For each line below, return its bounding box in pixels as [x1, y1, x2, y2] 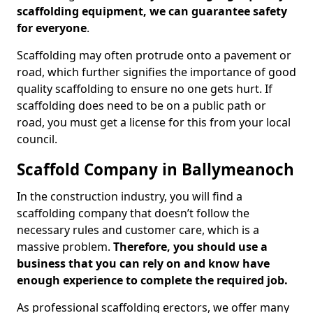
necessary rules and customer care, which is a [17, 222, 259, 238]
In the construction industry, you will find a [17, 189, 242, 204]
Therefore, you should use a [113, 239, 268, 254]
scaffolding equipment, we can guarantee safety [17, 3, 287, 19]
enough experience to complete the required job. [17, 272, 288, 288]
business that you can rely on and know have [17, 256, 270, 271]
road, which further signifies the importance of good [17, 64, 296, 80]
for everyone [17, 20, 87, 36]
